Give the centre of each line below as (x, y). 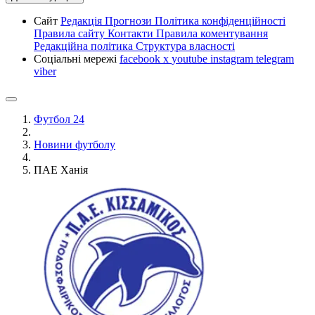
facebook (141, 59)
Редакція (83, 21)
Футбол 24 (59, 119)
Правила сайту (71, 33)
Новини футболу (75, 144)
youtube (191, 59)
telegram (275, 59)
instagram (233, 59)
